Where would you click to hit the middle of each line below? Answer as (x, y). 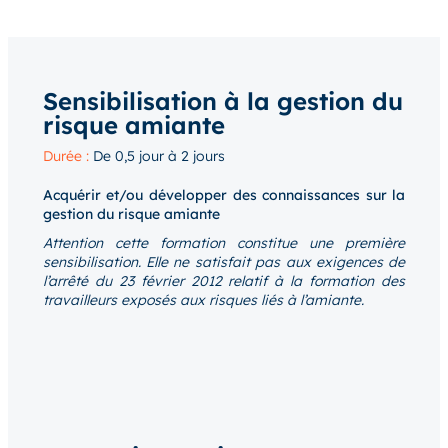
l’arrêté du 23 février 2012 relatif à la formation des (224, 281)
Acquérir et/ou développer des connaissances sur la (224, 195)
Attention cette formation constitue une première (224, 243)
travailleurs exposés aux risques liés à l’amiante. (203, 300)
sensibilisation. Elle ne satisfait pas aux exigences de (224, 262)
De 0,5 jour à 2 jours (158, 156)
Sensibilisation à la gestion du (222, 101)
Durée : (67, 156)
